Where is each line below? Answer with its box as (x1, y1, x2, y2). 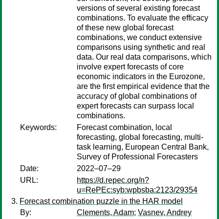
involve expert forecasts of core (77, 63, 184, 71)
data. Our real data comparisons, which (77, 53, 212, 61)
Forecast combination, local (77, 123, 172, 131)
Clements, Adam (77, 208, 134, 217)
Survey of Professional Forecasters (77, 153, 198, 161)
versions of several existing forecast (77, 4, 200, 12)
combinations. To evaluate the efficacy (77, 14, 208, 22)
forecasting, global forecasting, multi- (77, 133, 203, 141)
